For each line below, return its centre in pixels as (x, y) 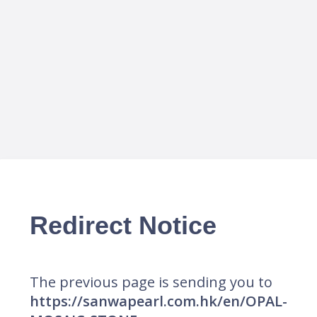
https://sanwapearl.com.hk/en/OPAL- (158, 301)
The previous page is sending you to (151, 282)
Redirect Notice (123, 225)
